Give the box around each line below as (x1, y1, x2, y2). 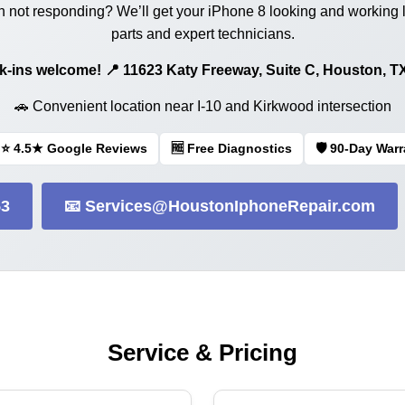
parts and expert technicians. (110, 26, 295, 42)
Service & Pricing (108, 339, 297, 366)
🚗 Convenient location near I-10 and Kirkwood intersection (14, 99, 391, 114)
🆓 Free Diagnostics (170, 141, 292, 155)
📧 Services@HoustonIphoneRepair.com (64, 197, 375, 215)
